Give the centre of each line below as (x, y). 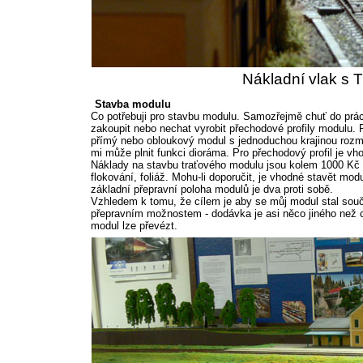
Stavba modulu (133, 104)
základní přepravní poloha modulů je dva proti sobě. (212, 189)
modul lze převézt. (134, 226)
